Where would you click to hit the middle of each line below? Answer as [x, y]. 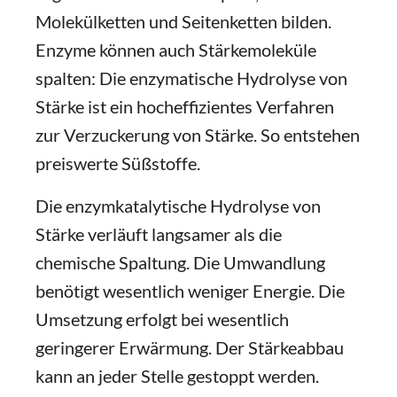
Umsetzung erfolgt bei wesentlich [162, 319]
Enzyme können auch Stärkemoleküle [176, 50]
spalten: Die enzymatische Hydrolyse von [191, 78]
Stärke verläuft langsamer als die [159, 234]
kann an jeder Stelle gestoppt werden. [177, 376]
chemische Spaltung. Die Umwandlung [180, 262]
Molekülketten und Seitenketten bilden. [183, 21]
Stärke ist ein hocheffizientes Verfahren [185, 106]
